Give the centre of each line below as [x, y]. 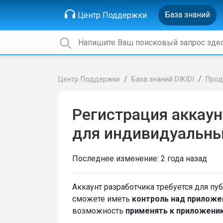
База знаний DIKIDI [163, 79]
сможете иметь [102, 199]
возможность [99, 211]
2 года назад [184, 159]
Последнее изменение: [116, 159]
